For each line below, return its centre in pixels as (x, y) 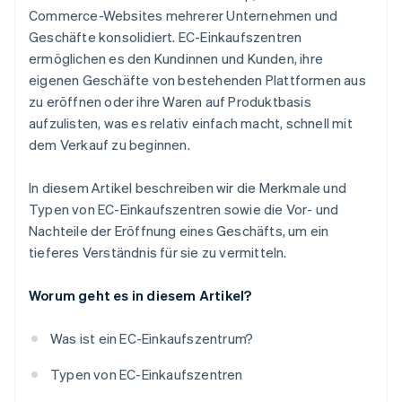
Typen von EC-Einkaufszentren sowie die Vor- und (184, 210)
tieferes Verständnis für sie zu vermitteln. (158, 253)
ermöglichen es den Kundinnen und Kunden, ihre (176, 59)
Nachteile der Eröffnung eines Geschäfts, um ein (179, 231)
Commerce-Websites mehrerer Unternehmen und (184, 16)
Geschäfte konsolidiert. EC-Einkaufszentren (166, 37)
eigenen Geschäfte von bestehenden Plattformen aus (197, 80)
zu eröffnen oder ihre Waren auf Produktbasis (170, 102)
